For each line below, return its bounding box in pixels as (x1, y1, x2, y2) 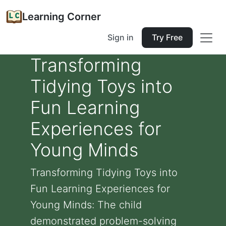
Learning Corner (22, 11, 101, 23)
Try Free (152, 32, 183, 42)
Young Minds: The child (30, 199, 142, 211)
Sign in (107, 32, 134, 42)
